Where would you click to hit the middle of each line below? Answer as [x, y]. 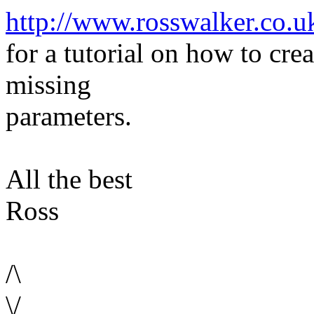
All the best [69, 179]
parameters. [69, 116]
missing [48, 84]
